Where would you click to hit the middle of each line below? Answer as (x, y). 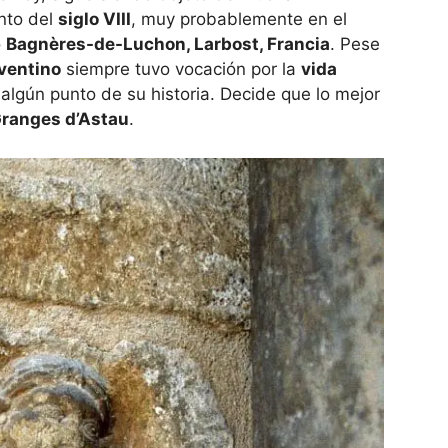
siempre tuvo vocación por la (181, 69)
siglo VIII (94, 19)
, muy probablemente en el (239, 19)
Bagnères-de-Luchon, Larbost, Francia (168, 44)
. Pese (355, 44)
